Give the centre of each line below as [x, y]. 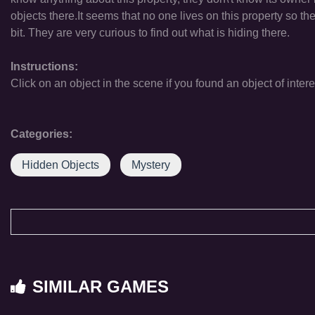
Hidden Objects [60, 165]
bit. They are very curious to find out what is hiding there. [150, 33]
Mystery [151, 165]
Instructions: [44, 66]
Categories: [41, 134]
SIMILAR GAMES [101, 287]
